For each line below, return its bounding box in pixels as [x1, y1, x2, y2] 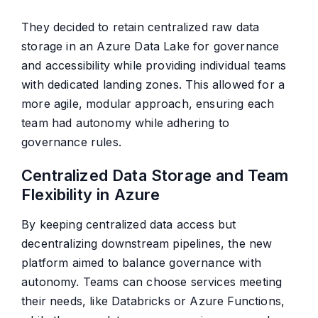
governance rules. [21, 135, 121, 150]
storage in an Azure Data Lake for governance [21, 39, 280, 54]
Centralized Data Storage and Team [21, 166, 289, 185]
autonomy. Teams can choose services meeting [21, 275, 283, 290]
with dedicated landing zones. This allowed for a [21, 77, 285, 92]
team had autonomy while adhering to [21, 116, 229, 131]
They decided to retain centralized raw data [21, 20, 260, 35]
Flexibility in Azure [21, 185, 160, 204]
